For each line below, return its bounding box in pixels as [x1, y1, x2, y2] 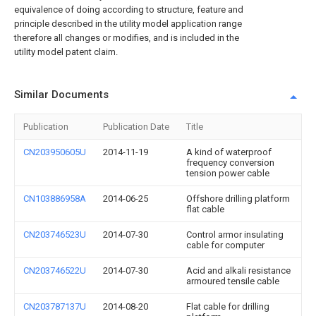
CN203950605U [23, 147, 86, 157]
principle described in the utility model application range [14, 18, 242, 29]
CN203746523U [23, 229, 86, 240]
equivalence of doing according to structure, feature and [14, 4, 243, 15]
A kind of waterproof [186, 147, 272, 157]
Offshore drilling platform [186, 193, 290, 204]
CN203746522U [23, 265, 86, 276]
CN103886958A [23, 193, 86, 204]
